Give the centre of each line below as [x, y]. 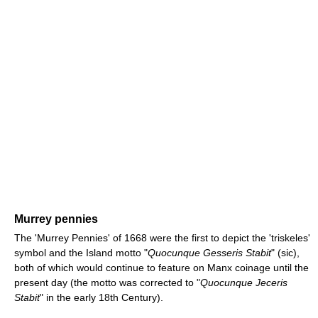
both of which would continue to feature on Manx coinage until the [161, 267]
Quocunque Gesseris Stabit [209, 252]
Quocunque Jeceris [244, 282]
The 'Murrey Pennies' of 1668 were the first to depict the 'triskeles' [162, 237]
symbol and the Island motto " [81, 252]
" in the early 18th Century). [102, 297]
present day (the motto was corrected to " [107, 282]
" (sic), [285, 252]
